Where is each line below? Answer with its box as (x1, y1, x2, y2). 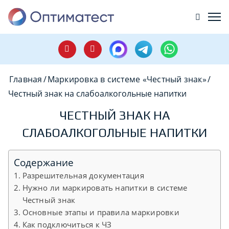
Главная (9, 74, 42, 85)
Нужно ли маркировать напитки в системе (22, 182, 188, 193)
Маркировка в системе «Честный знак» (47, 74, 207, 85)
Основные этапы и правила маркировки (22, 207, 179, 218)
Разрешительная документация (22, 170, 144, 181)
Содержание (14, 155, 74, 170)
